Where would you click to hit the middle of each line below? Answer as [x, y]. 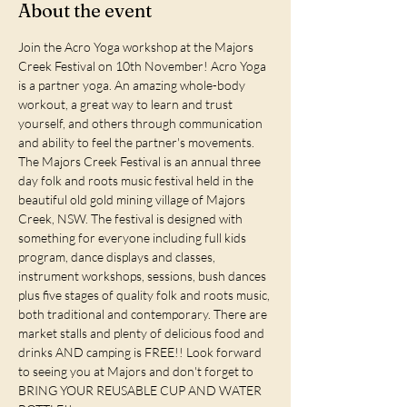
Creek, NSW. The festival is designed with [132, 218]
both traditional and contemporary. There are [144, 314]
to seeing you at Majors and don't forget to [137, 371]
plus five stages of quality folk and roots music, [145, 295]
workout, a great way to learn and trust [127, 104]
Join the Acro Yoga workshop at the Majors [137, 47]
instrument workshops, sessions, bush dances [144, 276]
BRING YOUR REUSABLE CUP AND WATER [141, 390]
